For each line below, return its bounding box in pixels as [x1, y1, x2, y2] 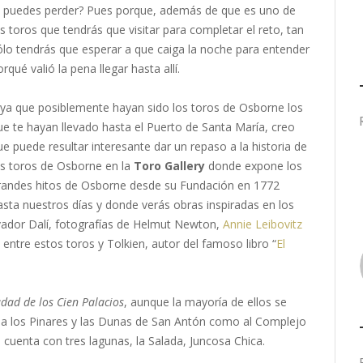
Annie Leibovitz [223, 216, 302, 232]
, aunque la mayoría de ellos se [124, 294, 287, 310]
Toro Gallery [134, 158, 205, 173]
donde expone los [205, 158, 302, 173]
